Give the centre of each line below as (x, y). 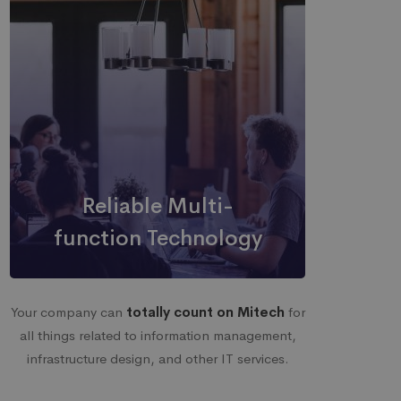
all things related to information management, (158, 335)
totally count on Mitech (205, 312)
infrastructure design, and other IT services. (158, 358)
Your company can (68, 312)
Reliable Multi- (158, 206)
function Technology (158, 238)
